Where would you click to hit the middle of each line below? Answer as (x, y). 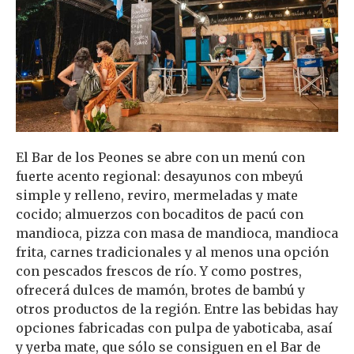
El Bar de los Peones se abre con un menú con (160, 157)
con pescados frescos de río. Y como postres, (159, 271)
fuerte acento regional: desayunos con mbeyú (160, 176)
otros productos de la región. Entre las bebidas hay (177, 309)
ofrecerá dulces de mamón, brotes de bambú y (160, 290)
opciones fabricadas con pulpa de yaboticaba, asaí (174, 328)
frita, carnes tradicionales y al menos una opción (172, 252)
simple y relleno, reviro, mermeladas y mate (157, 195)
